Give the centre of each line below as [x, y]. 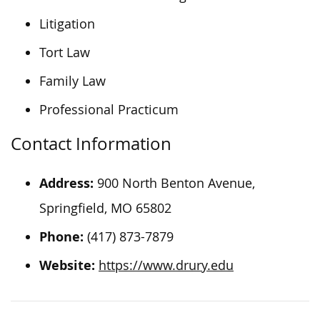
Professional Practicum [109, 109]
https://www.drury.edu [166, 265]
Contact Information [91, 143]
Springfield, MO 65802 [105, 208]
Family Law [72, 81]
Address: [66, 183]
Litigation [67, 24]
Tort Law [65, 52]
